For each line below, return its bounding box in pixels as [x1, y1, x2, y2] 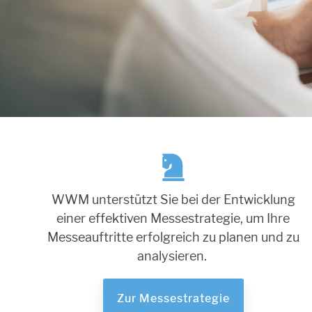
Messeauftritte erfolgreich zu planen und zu [47, 230, 299, 245]
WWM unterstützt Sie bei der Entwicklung [51, 192, 295, 208]
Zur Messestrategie [116, 292, 230, 304]
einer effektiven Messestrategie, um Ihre [56, 211, 290, 226]
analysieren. [136, 249, 210, 264]
